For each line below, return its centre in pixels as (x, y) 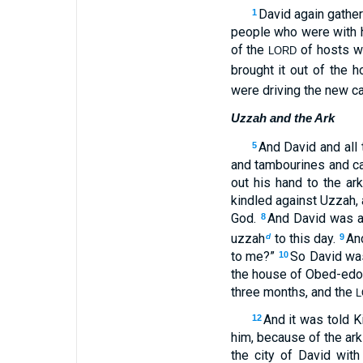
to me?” (254, 256)
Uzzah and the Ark (282, 118)
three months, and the (293, 292)
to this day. (305, 239)
